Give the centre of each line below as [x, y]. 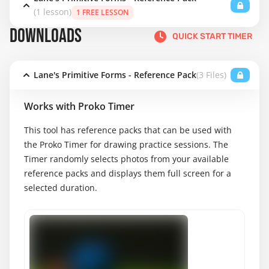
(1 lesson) [53, 12]
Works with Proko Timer [79, 106]
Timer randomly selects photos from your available [126, 159]
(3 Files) [211, 75]
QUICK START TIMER [212, 36]
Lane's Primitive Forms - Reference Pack [115, 75]
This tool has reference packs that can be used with [128, 130]
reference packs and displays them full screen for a [128, 173]
